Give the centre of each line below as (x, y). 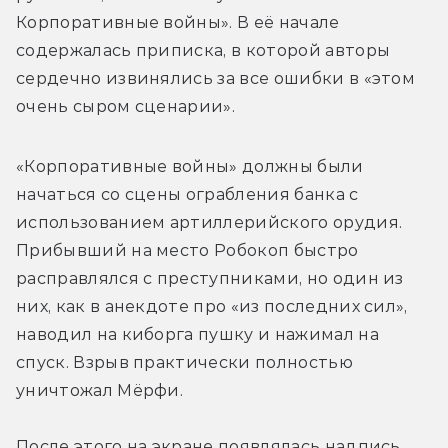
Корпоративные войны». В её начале (178, 23)
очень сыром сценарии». (126, 107)
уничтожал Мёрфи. (100, 391)
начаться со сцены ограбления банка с (187, 195)
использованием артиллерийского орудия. (209, 223)
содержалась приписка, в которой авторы (203, 51)
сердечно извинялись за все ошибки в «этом (216, 79)
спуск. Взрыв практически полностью (184, 363)
